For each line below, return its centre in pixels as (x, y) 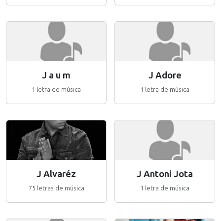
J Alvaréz (56, 174)
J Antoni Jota (165, 174)
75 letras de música (56, 188)
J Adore (165, 75)
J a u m (56, 75)
